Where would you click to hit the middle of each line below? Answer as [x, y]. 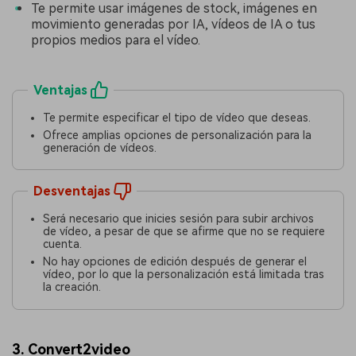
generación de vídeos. [100, 147]
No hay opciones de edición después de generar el [175, 262]
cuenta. [63, 244]
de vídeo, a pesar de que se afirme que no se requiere [184, 231]
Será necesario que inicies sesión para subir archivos [179, 218]
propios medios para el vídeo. [116, 41]
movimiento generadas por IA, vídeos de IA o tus [173, 25]
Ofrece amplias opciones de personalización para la [178, 135]
